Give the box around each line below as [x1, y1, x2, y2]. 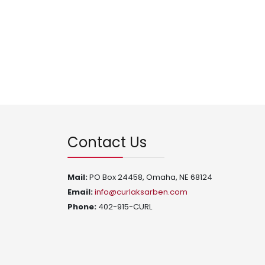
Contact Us [67, 132, 147, 152]
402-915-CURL [96, 201, 152, 212]
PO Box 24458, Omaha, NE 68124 [89, 172, 212, 183]
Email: [67, 186, 95, 198]
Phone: [67, 201, 96, 212]
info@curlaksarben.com [95, 186, 188, 198]
